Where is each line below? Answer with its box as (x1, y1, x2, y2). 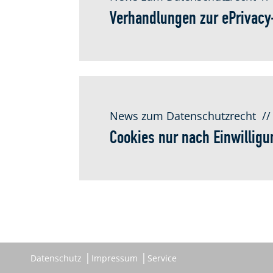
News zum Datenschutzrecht (109, 108, 256, 123)
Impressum (91, 252, 138, 264)
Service (147, 252, 177, 264)
